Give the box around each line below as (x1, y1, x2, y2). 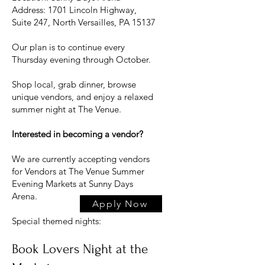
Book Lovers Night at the (12, 241, 148, 257)
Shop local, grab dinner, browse (12, 78, 136, 90)
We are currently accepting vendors (12, 153, 150, 164)
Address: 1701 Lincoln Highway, (12, 4, 137, 15)
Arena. (12, 190, 37, 202)
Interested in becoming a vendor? (12, 128, 143, 140)
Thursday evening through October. (12, 53, 151, 65)
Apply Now (92, 198, 148, 209)
